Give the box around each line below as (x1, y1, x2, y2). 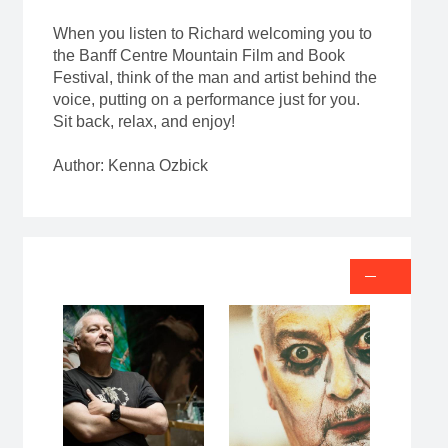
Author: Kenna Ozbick (52, 157, 208, 175)
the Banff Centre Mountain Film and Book (52, 47, 345, 65)
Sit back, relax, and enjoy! (52, 113, 235, 131)
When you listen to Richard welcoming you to (52, 25, 372, 43)
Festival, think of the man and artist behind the (52, 69, 377, 87)
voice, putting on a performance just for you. (52, 91, 360, 109)
